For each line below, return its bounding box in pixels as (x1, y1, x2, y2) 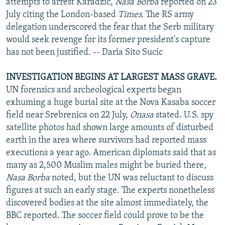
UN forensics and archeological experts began (6, 85, 181, 95)
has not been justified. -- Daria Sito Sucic (6, 47, 163, 57)
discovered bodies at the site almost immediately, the (6, 198, 208, 208)
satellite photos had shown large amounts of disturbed (6, 123, 213, 133)
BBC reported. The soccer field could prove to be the (6, 210, 204, 220)
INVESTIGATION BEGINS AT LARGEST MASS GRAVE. (6, 72, 217, 82)
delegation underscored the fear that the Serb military (6, 22, 214, 32)
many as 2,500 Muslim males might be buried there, (6, 160, 206, 170)
